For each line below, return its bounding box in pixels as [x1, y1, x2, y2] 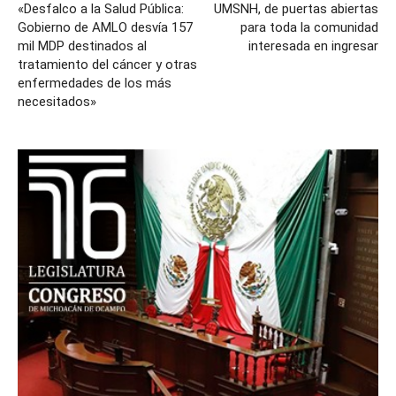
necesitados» [18, 93, 96, 110]
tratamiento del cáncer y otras [18, 56, 197, 72]
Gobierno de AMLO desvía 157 [18, 19, 193, 35]
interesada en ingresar [248, 37, 378, 54]
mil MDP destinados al [18, 37, 147, 54]
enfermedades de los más [18, 74, 171, 91]
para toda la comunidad [240, 19, 378, 35]
